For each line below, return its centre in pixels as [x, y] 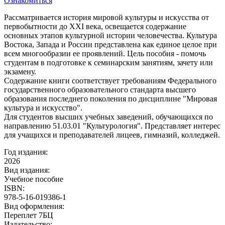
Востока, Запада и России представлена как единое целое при [110, 44]
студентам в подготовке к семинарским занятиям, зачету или [108, 62]
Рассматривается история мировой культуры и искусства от [106, 17]
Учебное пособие [34, 179]
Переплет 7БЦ [29, 215]
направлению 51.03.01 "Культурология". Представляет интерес [112, 126]
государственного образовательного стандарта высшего [100, 89]
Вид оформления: [34, 206]
